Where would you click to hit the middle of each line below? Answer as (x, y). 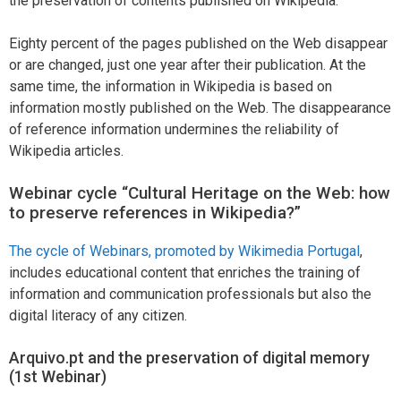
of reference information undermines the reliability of (174, 129)
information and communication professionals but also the (190, 294)
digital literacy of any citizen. (98, 315)
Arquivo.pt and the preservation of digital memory (189, 357)
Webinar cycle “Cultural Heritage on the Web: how (200, 192)
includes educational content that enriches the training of (185, 272)
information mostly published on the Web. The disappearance (200, 107)
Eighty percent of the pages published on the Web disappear (198, 43)
